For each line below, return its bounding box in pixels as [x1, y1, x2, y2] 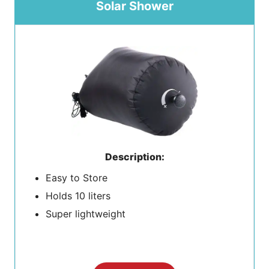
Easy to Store [46, 171, 107, 184]
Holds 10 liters [46, 189, 110, 202]
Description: [104, 150, 165, 163]
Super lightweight [46, 207, 125, 220]
